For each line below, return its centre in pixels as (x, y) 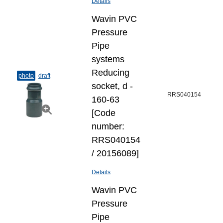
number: (108, 126)
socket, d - (112, 86)
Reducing (111, 73)
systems (108, 59)
